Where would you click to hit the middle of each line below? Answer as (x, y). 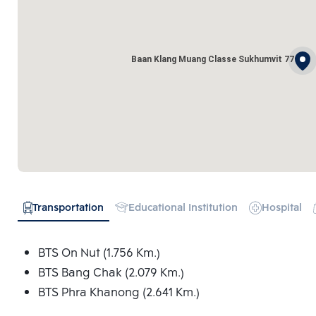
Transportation (68, 209)
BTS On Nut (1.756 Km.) (99, 254)
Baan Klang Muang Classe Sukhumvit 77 (213, 59)
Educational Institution (183, 209)
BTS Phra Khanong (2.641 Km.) (119, 293)
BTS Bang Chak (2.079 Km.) (111, 274)
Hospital (281, 209)
